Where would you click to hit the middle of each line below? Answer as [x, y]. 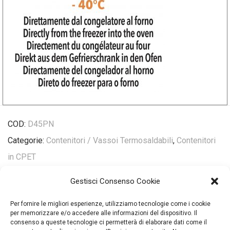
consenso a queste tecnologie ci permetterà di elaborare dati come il [109, 222]
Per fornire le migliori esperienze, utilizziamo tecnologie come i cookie [110, 204]
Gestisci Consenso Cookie [115, 181]
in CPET [22, 157]
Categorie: [27, 140]
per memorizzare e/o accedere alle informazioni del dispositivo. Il [104, 213]
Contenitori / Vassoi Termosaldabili [110, 140]
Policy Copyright [115, 208]
